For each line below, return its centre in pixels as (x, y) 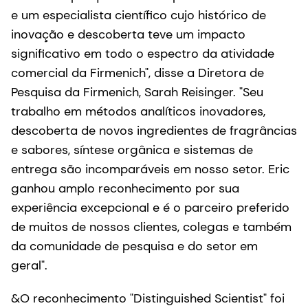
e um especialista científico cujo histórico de (139, 15)
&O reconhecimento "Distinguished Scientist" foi (148, 298)
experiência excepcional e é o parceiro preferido (150, 207)
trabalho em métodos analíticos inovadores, (138, 111)
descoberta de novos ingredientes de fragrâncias (154, 130)
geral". (29, 265)
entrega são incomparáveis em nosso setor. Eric (150, 169)
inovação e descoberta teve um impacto (128, 34)
